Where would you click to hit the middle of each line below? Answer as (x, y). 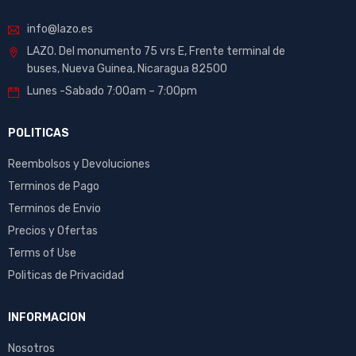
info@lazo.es (60, 29)
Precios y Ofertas (53, 231)
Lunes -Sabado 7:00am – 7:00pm (112, 91)
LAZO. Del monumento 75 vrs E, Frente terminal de (156, 52)
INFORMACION (47, 318)
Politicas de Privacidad (66, 276)
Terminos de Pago (54, 187)
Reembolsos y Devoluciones (79, 164)
